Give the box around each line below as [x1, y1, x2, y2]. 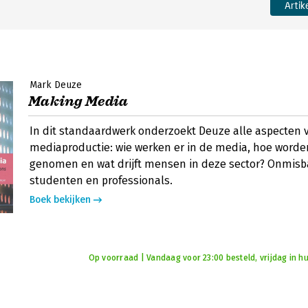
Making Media [28, 93, 129, 110]
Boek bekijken [30, 194, 91, 206]
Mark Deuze [30, 79, 82, 91]
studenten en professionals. [30, 174, 173, 187]
